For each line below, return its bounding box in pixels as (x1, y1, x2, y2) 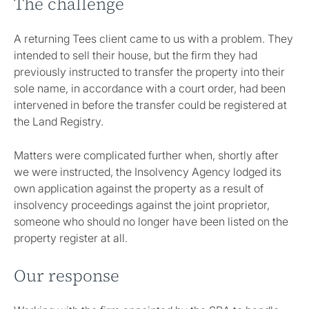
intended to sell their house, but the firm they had (14, 48, 257, 63)
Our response (14, 264, 119, 288)
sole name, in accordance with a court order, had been (14, 81, 286, 96)
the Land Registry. (14, 114, 103, 129)
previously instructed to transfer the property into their (14, 65, 285, 79)
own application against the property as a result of (14, 181, 263, 196)
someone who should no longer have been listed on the (14, 215, 288, 229)
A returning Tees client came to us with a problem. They (14, 32, 293, 46)
